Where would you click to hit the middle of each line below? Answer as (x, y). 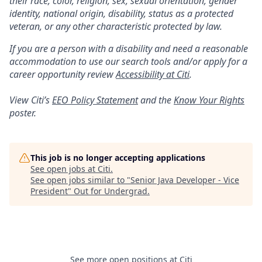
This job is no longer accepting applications (118, 158)
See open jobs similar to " (80, 180)
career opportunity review (63, 74)
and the (156, 100)
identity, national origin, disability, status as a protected (121, 13)
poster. (23, 113)
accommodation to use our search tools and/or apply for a (128, 61)
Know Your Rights (209, 100)
